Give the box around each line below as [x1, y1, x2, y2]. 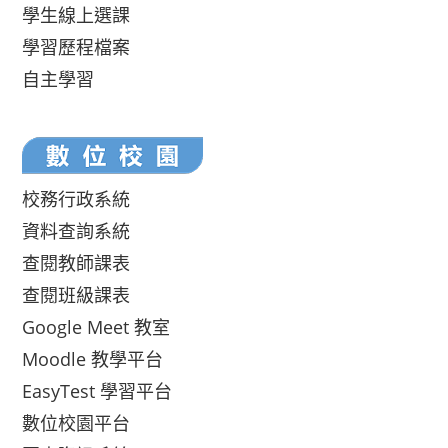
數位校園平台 [22, 411, 131, 435]
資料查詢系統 [22, 219, 131, 243]
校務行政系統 [22, 187, 131, 211]
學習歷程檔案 [22, 35, 131, 59]
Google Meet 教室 [22, 315, 171, 339]
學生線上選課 [22, 3, 131, 27]
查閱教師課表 [22, 251, 131, 275]
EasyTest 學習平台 [22, 379, 173, 403]
